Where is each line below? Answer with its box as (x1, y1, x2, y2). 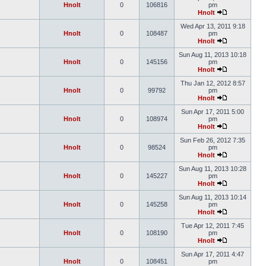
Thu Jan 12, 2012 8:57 (180, 80, 245, 87)
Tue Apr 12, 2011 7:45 (181, 222, 244, 229)
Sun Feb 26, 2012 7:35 (180, 137, 245, 144)
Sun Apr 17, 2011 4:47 (181, 251, 244, 258)
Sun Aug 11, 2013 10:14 (179, 194, 246, 201)
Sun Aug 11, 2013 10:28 (179, 165, 246, 172)
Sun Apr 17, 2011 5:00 (181, 108, 244, 115)
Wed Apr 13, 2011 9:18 (180, 23, 245, 30)
